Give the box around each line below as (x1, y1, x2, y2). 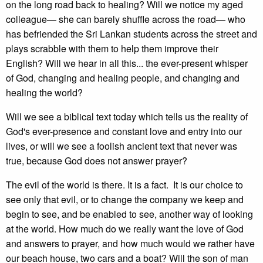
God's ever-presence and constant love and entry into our (6, 124, 242, 138)
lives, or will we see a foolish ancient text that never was (6, 139, 237, 153)
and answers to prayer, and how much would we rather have (6, 237, 255, 250)
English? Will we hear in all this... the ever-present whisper (6, 56, 248, 70)
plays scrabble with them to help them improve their (6, 42, 218, 55)
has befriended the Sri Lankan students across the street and (6, 27, 257, 41)
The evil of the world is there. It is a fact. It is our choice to (6, 178, 243, 191)
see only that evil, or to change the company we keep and (6, 193, 244, 206)
